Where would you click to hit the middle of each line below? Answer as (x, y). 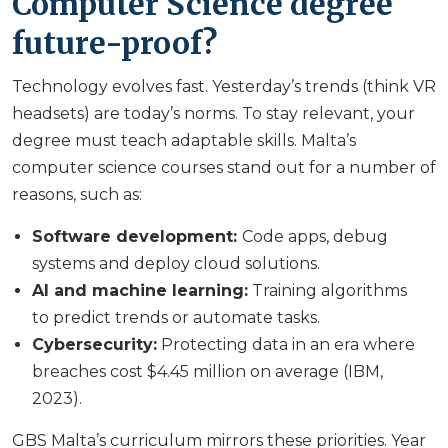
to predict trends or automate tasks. (176, 318)
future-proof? (114, 43)
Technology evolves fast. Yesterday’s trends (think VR (224, 87)
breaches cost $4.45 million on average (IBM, (207, 372)
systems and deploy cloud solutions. (176, 264)
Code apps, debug (315, 237)
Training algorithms (327, 291)
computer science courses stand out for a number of (224, 168)
